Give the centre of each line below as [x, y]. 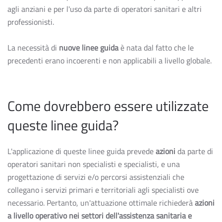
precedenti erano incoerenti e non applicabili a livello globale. [110, 60]
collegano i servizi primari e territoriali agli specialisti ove [103, 190]
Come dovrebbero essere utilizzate [108, 106]
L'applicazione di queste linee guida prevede [82, 151]
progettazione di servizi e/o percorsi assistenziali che [96, 177]
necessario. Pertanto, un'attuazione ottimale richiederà [101, 203]
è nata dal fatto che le [156, 48]
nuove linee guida [89, 48]
